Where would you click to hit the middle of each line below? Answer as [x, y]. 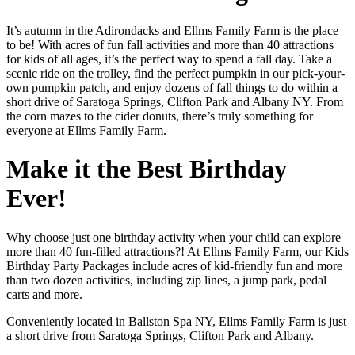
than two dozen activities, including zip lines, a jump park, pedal [166, 280]
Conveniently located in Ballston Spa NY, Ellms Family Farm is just [176, 321]
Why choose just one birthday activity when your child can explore [174, 237]
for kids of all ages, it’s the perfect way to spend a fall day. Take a [169, 59]
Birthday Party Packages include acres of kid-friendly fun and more [174, 265]
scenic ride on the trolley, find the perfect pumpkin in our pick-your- [176, 73]
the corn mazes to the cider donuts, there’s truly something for [160, 116]
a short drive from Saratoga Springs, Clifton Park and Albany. [160, 335]
